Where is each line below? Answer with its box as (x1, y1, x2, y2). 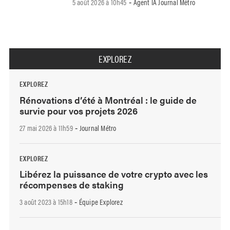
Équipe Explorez (79, 196, 123, 207)
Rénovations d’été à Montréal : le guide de (20, 93, 197, 106)
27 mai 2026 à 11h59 (20, 122, 73, 133)
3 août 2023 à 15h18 (20, 196, 72, 207)
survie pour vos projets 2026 (20, 104, 138, 117)
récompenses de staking (20, 178, 124, 191)
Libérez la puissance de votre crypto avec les (20, 167, 208, 181)
